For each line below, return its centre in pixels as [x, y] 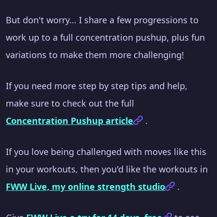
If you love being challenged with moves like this [106, 151]
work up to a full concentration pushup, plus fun [105, 37]
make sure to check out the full [70, 103]
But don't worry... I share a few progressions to [102, 20]
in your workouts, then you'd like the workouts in [107, 169]
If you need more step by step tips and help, [97, 85]
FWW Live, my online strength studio [85, 186]
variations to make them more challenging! [95, 54]
